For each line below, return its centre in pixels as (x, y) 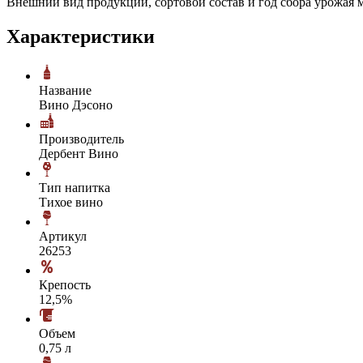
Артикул (63, 236)
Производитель (81, 139)
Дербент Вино (79, 153)
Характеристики (81, 36)
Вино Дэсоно (76, 105)
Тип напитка (75, 187)
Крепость (65, 284)
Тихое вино (71, 202)
